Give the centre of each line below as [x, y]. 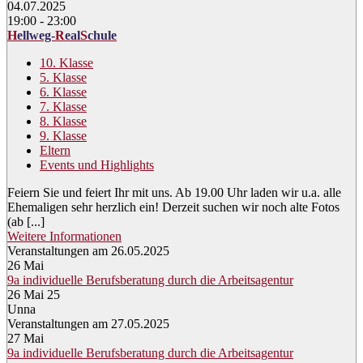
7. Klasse [63, 107]
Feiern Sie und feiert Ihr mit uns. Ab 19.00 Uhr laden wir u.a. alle [174, 193]
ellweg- [36, 36]
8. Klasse [63, 122]
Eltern [55, 151]
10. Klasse [66, 63]
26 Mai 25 [34, 295]
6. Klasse [63, 92]
